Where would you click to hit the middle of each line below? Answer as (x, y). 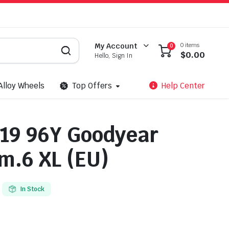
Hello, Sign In (114, 56)
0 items (190, 45)
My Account (116, 46)
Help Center (183, 86)
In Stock (32, 189)
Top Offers (92, 86)
